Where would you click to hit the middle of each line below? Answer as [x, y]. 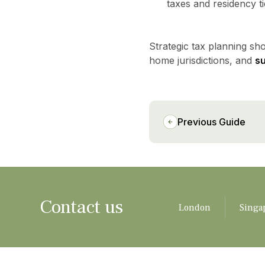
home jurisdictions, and [202, 60]
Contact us [81, 207]
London [194, 207]
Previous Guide [211, 122]
